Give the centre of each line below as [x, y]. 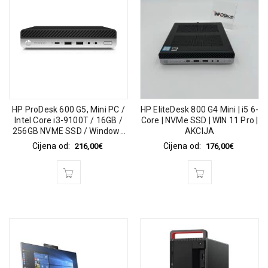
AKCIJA [200, 131]
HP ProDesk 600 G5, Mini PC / [68, 109]
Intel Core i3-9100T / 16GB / [68, 120]
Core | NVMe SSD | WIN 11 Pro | [200, 120]
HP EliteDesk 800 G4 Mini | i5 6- [200, 109]
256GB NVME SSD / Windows [68, 131]
